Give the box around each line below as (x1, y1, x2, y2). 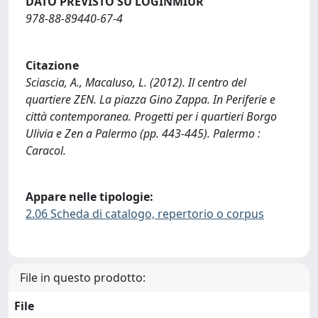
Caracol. (26, 142, 66, 158)
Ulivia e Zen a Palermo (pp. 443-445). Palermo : (26, 125, 261, 141)
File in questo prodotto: (20, 269, 146, 285)
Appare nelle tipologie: (26, 189, 153, 205)
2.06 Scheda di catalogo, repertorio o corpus (26, 206, 264, 222)
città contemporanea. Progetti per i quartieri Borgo (26, 108, 277, 124)
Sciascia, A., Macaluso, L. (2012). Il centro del (26, 74, 246, 90)
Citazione (26, 57, 79, 73)
